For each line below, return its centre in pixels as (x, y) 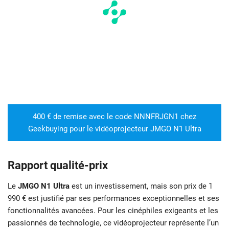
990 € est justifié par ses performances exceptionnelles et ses (113, 198)
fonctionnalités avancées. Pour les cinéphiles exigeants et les (113, 210)
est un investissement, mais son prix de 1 (141, 186)
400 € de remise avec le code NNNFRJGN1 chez (114, 116)
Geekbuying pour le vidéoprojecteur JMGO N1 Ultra (114, 129)
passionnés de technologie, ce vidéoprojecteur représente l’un (113, 223)
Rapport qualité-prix (58, 165)
